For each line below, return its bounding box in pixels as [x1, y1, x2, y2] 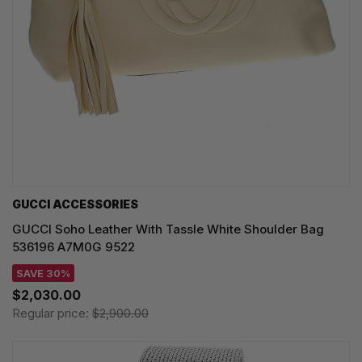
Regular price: [12, 305, 92, 322]
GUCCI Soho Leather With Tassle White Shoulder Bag [12, 221, 324, 238]
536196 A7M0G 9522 [12, 239, 135, 255]
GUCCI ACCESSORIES [12, 197, 138, 212]
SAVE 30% [16, 267, 70, 280]
